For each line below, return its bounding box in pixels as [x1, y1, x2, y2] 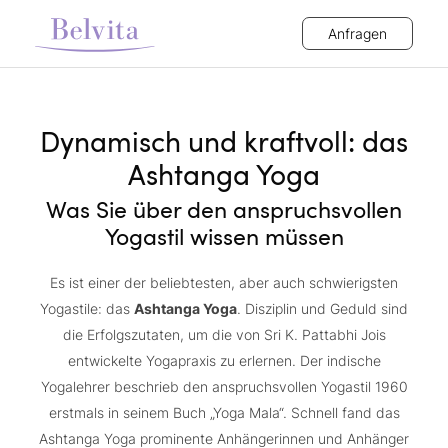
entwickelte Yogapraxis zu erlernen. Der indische [67, 352, 381, 369]
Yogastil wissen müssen [104, 220, 344, 252]
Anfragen [328, 25, 387, 42]
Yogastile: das [40, 300, 134, 317]
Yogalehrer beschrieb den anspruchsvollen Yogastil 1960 [40, 378, 408, 395]
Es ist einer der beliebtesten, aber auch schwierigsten [50, 274, 398, 291]
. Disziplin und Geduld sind [237, 300, 408, 317]
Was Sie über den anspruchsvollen [46, 193, 402, 225]
